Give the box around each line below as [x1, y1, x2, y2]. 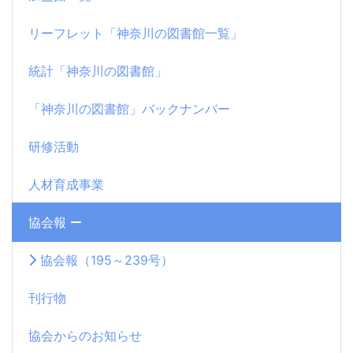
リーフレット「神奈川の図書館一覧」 [28, 24, 243, 41]
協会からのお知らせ [28, 327, 142, 344]
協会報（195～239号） [36, 251, 173, 268]
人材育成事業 [28, 176, 104, 192]
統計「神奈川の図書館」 [28, 62, 167, 79]
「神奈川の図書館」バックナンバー [28, 100, 230, 117]
